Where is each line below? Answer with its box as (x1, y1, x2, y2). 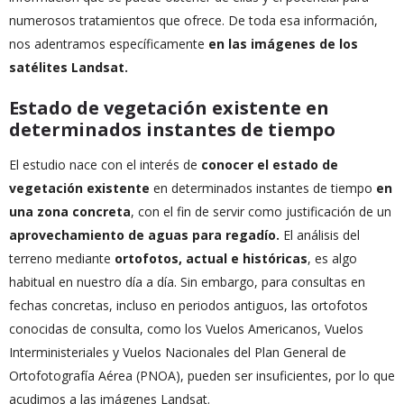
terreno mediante (9, 250, 115, 267)
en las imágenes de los (208, 35, 358, 52)
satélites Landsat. (9, 59, 128, 76)
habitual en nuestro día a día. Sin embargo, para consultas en (9, 273, 365, 290)
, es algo (308, 250, 357, 267)
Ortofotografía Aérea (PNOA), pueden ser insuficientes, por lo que (9, 367, 395, 384)
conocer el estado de (201, 156, 338, 173)
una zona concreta (9, 203, 131, 220)
